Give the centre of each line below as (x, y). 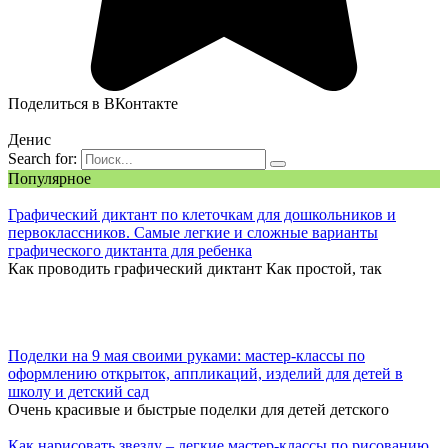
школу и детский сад (78, 391)
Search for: (42, 158)
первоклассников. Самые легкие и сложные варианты (193, 232)
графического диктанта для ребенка (130, 250)
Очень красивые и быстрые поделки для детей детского (198, 409)
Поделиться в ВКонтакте (93, 103)
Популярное (49, 178)
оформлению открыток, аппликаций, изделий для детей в (205, 373)
